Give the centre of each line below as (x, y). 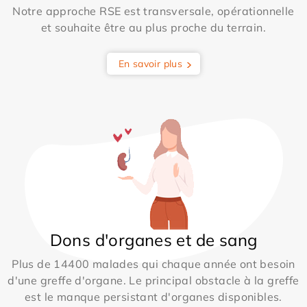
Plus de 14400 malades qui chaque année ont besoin (153, 263)
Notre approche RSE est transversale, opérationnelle (153, 11)
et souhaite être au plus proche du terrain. (153, 27)
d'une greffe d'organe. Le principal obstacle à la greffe (153, 280)
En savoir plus (150, 63)
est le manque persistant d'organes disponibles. (153, 296)
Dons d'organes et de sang (153, 240)
